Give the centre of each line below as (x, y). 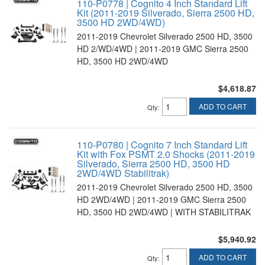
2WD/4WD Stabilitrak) (123, 173)
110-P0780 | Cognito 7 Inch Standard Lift (162, 145)
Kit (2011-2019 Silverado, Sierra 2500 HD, (166, 13)
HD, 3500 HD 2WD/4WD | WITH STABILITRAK (164, 212)
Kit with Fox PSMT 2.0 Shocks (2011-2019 (166, 154)
